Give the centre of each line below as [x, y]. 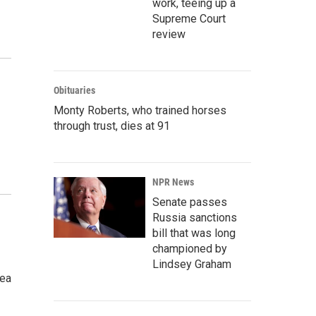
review [169, 34]
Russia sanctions [195, 218]
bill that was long [194, 233]
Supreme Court [189, 19]
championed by [190, 249]
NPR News [173, 182]
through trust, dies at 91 [112, 126]
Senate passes [190, 202]
